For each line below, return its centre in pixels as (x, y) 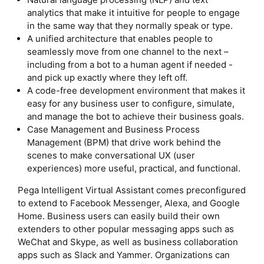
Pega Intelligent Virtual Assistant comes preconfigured (132, 190)
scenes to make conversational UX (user (111, 156)
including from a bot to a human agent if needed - (130, 65)
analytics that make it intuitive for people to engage (134, 13)
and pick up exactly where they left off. (108, 78)
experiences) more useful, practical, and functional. (134, 169)
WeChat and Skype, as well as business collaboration (128, 242)
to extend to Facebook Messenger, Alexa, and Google (129, 203)
